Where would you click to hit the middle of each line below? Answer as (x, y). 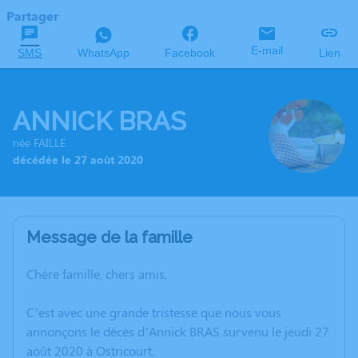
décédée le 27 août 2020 (78, 160)
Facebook (190, 53)
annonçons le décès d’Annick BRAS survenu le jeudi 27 (178, 332)
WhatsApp (103, 53)
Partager (32, 16)
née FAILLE (39, 143)
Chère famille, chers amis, (97, 274)
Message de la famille (109, 238)
